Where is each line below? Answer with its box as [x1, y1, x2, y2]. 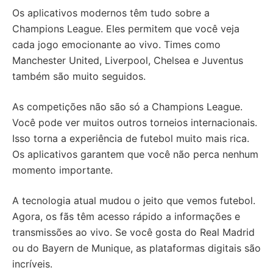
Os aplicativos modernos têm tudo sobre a [12, 6, 210, 19]
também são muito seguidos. [12, 69, 146, 82]
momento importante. [12, 163, 113, 176]
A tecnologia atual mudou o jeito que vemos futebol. [12, 194, 255, 207]
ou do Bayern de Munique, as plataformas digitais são [12, 241, 261, 254]
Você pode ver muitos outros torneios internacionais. [12, 116, 257, 129]
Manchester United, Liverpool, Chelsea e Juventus [12, 54, 243, 66]
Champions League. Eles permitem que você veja [12, 22, 239, 35]
